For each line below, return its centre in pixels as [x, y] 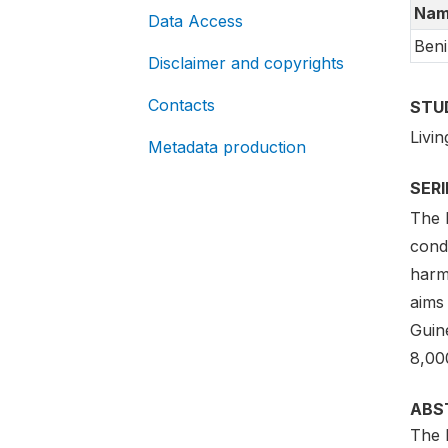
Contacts [181, 105]
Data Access [195, 21]
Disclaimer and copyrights [246, 63]
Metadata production [227, 147]
